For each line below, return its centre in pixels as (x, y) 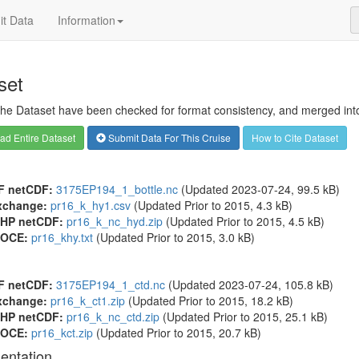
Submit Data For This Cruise (168, 137)
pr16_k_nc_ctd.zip (113, 317)
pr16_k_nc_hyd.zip (114, 221)
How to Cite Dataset (294, 137)
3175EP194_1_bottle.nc (117, 189)
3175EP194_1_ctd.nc (110, 284)
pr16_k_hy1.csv (90, 205)
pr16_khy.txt (62, 237)
